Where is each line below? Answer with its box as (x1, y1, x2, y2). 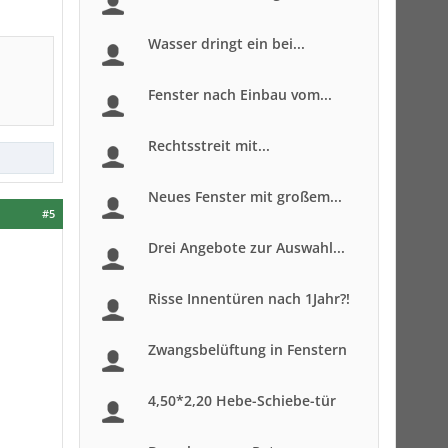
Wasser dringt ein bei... (148, 34, 305, 53)
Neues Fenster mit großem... (148, 187, 342, 206)
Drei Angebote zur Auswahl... (148, 238, 345, 257)
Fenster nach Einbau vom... (148, 85, 332, 104)
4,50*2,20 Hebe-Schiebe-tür (148, 391, 336, 410)
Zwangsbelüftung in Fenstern (148, 340, 347, 359)
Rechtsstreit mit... (148, 136, 270, 155)
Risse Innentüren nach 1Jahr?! (148, 289, 350, 308)
